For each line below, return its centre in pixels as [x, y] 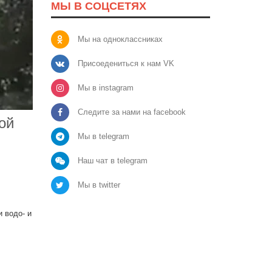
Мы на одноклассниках [120, 39]
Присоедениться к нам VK [126, 63]
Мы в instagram [105, 87]
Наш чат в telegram [112, 160]
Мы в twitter [99, 185]
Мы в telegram [103, 136]
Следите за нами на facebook [131, 112]
